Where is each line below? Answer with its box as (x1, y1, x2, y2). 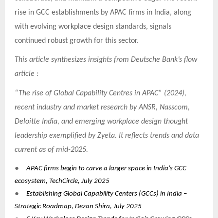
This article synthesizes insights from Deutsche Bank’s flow (15, 56, 197, 64)
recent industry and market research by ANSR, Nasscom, (15, 104, 190, 112)
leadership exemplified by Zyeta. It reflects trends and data (15, 132, 199, 140)
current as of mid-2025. (15, 146, 88, 154)
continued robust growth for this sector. (15, 36, 139, 45)
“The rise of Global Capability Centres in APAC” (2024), (15, 90, 186, 98)
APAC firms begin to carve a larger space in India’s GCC (26, 164, 186, 172)
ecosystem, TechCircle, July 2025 (15, 177, 109, 185)
